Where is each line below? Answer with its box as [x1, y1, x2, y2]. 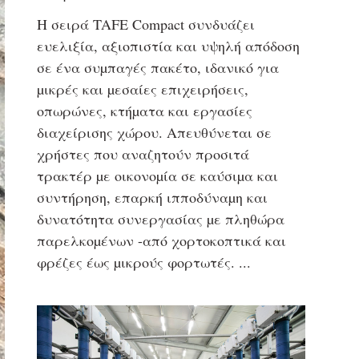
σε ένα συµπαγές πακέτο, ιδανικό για [36, 58, 279, 78]
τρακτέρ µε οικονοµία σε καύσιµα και [36, 166, 278, 186]
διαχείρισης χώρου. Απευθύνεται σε [36, 123, 272, 143]
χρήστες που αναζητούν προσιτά [36, 144, 249, 164]
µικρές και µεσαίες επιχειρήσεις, [36, 79, 248, 99]
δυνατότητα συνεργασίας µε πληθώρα [36, 209, 284, 229]
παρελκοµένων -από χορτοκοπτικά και [36, 231, 286, 251]
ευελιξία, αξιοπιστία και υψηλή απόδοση [36, 36, 300, 56]
